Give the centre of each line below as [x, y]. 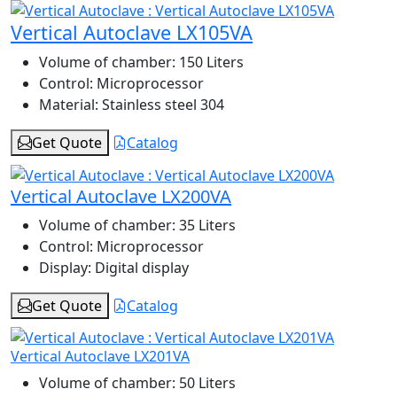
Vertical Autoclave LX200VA [121, 196]
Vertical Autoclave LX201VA [100, 357]
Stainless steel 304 [161, 105]
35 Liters [206, 225]
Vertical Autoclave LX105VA [132, 33]
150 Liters [210, 62]
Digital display [140, 267]
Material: [69, 105]
